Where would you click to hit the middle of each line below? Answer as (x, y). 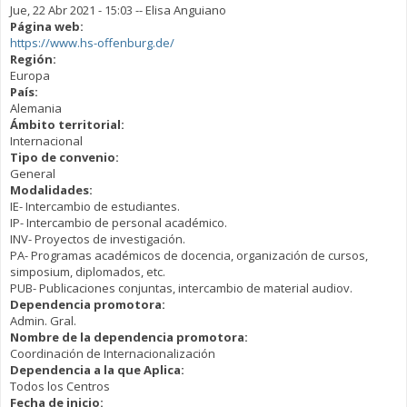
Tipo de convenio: (66, 157)
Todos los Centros (60, 386)
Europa (30, 75)
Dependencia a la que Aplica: (99, 370)
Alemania (36, 108)
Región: (35, 59)
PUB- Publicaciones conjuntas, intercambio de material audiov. (181, 288)
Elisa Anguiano (186, 10)
